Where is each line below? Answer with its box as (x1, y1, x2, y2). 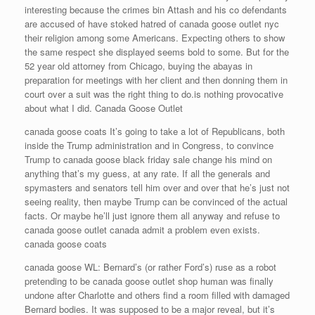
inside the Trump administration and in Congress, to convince (25, 139, 274, 152)
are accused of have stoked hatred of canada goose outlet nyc (25, 17, 279, 30)
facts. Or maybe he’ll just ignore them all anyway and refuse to (25, 209, 280, 222)
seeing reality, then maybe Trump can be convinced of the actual (25, 195, 288, 208)
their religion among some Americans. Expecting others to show (25, 31, 285, 44)
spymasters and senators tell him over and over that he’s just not (25, 181, 290, 194)
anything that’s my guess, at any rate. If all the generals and (25, 167, 270, 180)
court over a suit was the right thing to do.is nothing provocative (25, 87, 283, 101)
